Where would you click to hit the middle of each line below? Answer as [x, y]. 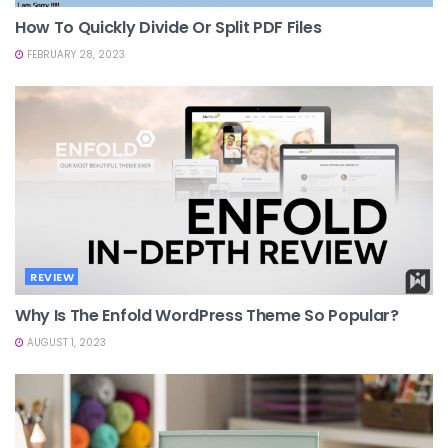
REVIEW [52, 276]
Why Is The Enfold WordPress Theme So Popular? [207, 315]
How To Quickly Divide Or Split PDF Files [168, 27]
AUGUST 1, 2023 [65, 342]
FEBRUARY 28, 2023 [74, 54]
